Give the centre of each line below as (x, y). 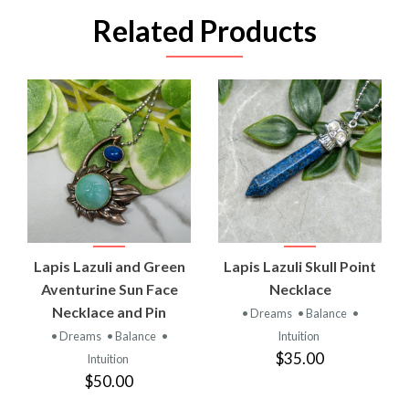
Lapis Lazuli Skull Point (300, 266)
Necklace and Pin (109, 311)
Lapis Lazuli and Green (109, 266)
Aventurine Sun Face (109, 288)
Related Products (204, 30)
